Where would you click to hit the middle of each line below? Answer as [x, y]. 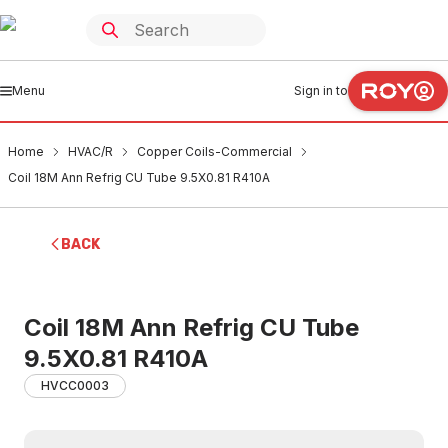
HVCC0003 [75, 385]
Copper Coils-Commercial [214, 151]
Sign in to [321, 90]
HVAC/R [90, 151]
